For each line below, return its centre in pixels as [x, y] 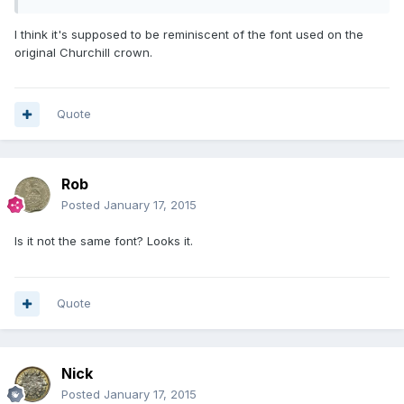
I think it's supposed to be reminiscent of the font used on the [189, 34]
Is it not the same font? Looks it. [104, 241]
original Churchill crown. [83, 52]
